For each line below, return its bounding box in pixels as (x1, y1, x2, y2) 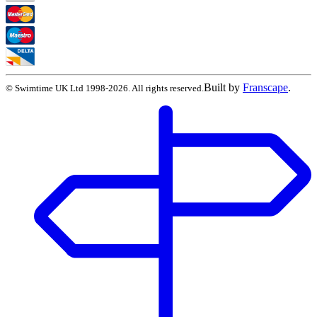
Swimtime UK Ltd (15, 82, 83, 93)
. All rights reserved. (128, 82, 204, 93)
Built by (204, 81, 240, 93)
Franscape (243, 81, 288, 93)
